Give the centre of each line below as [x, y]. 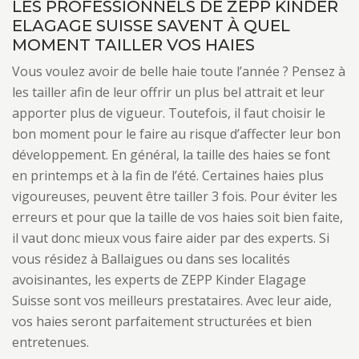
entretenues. [50, 342]
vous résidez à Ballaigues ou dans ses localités [151, 259]
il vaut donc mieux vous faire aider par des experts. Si [171, 238]
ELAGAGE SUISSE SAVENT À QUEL [151, 26]
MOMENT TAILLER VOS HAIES [133, 45]
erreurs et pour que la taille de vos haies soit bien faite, [177, 217]
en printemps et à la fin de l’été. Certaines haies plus [168, 175]
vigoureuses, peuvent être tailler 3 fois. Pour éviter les [175, 196]
